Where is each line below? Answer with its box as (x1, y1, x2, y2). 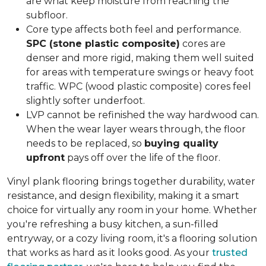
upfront (26, 152, 65, 163)
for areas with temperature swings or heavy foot (26, 66, 254, 78)
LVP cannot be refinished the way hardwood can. (26, 109, 259, 121)
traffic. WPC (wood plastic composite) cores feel (26, 81, 251, 92)
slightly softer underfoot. (26, 95, 145, 106)
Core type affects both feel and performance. (26, 24, 241, 35)
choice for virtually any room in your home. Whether (7, 204, 257, 216)
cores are (180, 38, 226, 49)
